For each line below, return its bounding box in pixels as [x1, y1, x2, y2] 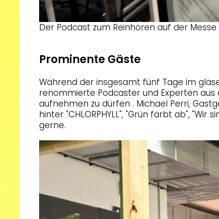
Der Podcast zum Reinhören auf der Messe [39, 22, 217, 34]
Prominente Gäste [39, 52, 141, 67]
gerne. [39, 119, 66, 131]
